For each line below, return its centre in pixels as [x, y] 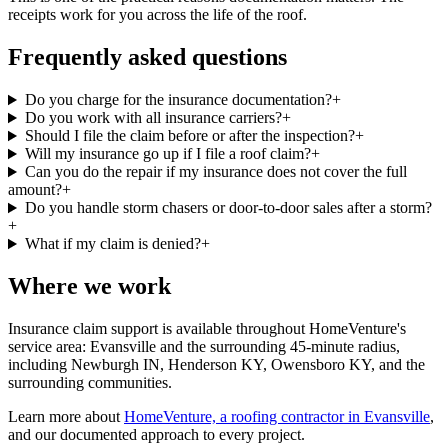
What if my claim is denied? [112, 244]
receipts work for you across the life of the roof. [157, 15]
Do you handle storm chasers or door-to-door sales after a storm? [228, 208]
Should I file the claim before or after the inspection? [189, 136]
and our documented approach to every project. [156, 435]
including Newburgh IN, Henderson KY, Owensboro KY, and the [216, 365]
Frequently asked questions [147, 57]
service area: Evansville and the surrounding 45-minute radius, [204, 347]
